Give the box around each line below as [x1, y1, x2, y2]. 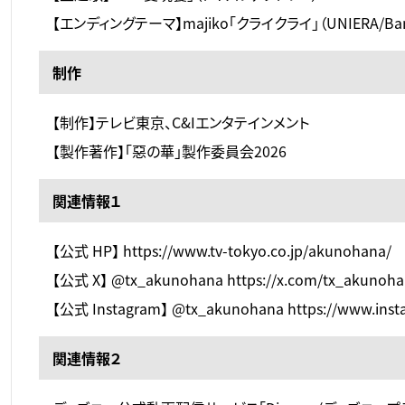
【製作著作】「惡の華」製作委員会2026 [52, 140, 287, 163]
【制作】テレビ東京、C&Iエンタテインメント [52, 111, 309, 134]
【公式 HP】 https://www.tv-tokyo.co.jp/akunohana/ [52, 240, 391, 262]
